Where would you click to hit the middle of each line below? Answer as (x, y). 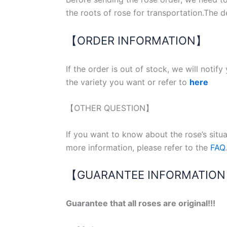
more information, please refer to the (138, 147)
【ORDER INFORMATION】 (136, 40)
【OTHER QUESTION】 (110, 108)
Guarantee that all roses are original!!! (141, 203)
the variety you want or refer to (128, 82)
